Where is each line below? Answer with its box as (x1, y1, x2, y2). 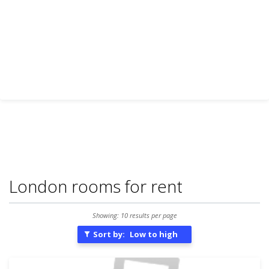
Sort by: (91, 229, 125, 240)
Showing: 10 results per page (92, 211, 177, 220)
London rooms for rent (9, 175, 183, 198)
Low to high (130, 229, 178, 240)
